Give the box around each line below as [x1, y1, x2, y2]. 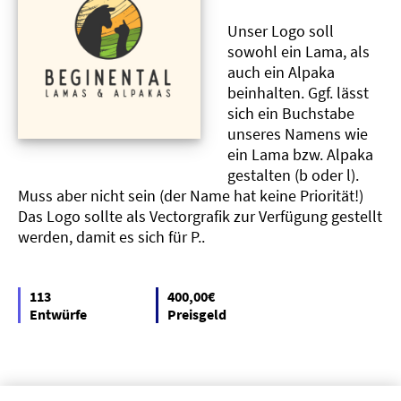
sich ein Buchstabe [227, 103, 354, 124]
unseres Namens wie [227, 124, 368, 145]
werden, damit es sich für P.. [18, 226, 205, 248]
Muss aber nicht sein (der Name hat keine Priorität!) [18, 185, 363, 207]
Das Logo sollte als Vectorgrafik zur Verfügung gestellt [18, 206, 382, 227]
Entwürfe [30, 305, 87, 324]
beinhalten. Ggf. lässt [227, 82, 369, 104]
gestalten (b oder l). [227, 165, 359, 186]
